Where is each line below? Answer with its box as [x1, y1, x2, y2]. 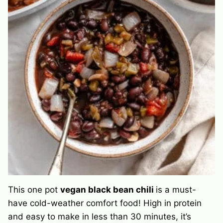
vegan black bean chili [60, 184, 156, 195]
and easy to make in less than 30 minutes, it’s [8, 211, 191, 222]
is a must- [156, 184, 196, 195]
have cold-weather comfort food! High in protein [8, 198, 202, 208]
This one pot [8, 184, 60, 195]
